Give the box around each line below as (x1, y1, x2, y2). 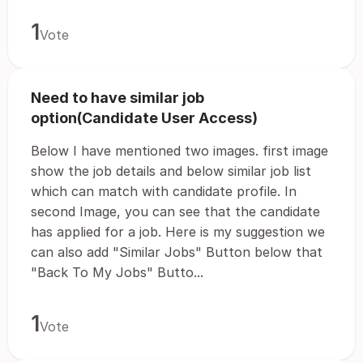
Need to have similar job (31, 89, 204, 106)
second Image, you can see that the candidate (31, 203, 320, 220)
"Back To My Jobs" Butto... (31, 264, 203, 280)
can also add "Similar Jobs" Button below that (31, 244, 322, 260)
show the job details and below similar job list (31, 163, 311, 179)
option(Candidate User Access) (31, 109, 258, 126)
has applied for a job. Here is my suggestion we (31, 224, 325, 240)
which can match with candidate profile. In (31, 183, 297, 199)
